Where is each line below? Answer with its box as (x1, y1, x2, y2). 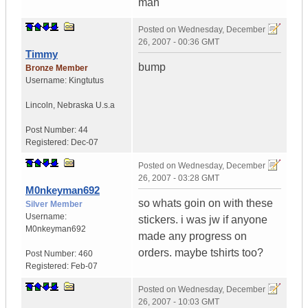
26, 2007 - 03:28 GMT (138, 173, 219, 184)
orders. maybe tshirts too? (138, 247, 263, 259)
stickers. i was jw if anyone (138, 214, 267, 226)
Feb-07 (71, 261, 98, 272)
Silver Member (25, 199, 82, 210)
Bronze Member (25, 63, 88, 74)
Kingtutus (69, 76, 104, 86)
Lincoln (25, 100, 53, 111)
